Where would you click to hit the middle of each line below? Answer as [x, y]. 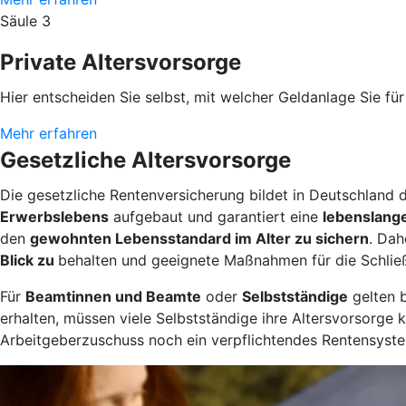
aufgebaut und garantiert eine [216, 216]
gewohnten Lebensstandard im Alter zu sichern [199, 238]
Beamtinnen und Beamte [113, 296]
